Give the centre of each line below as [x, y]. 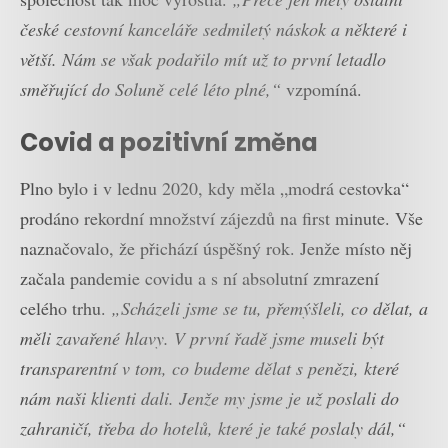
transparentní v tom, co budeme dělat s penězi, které [209, 368]
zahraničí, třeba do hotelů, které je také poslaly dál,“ [213, 428]
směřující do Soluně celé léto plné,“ [150, 89]
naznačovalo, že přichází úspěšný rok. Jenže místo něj [216, 248]
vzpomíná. [321, 89]
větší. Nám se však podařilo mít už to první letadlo [203, 59]
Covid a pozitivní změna [169, 142]
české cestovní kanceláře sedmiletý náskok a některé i [213, 29]
